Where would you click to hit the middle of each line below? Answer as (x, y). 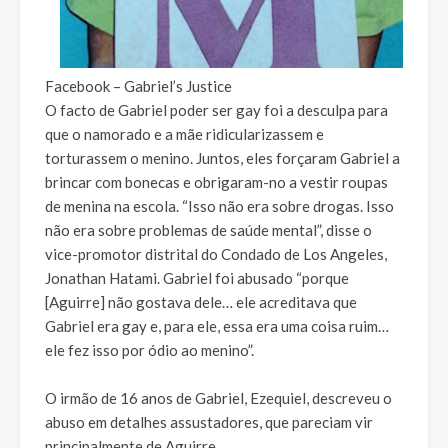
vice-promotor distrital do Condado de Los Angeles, (216, 254)
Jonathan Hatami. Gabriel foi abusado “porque (197, 278)
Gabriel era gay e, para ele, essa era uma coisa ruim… (217, 326)
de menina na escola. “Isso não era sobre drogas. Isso (219, 206)
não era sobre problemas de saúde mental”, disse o (208, 230)
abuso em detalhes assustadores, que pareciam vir (209, 422)
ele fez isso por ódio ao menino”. (149, 350)
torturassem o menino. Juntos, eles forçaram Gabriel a (222, 158)
